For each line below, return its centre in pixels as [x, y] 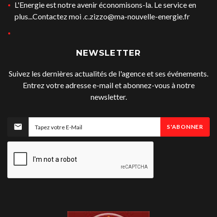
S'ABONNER [185, 127]
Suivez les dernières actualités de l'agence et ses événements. [108, 74]
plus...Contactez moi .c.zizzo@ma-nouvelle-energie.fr [102, 16]
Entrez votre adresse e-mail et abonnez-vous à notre [108, 85]
